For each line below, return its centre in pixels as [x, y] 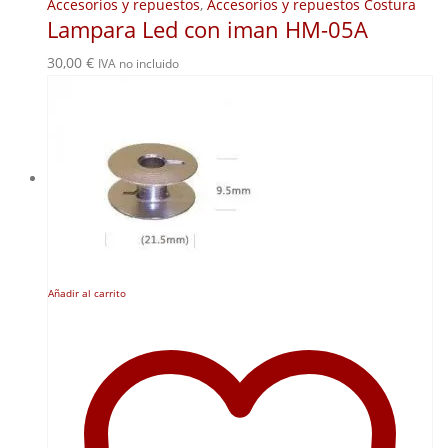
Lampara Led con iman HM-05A [207, 30]
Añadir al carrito [87, 294]
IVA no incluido [138, 64]
